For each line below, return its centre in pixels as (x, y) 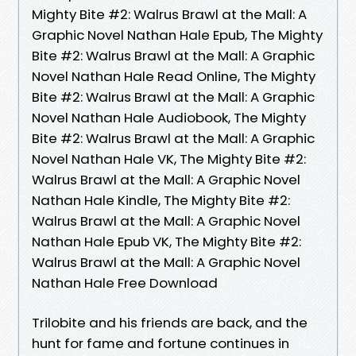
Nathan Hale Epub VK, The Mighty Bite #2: (166, 241)
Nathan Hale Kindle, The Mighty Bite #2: (161, 200)
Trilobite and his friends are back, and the (170, 322)
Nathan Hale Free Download (125, 282)
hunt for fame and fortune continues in (161, 343)
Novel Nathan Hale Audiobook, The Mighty (169, 117)
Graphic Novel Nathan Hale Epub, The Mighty (177, 35)
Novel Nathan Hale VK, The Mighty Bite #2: (169, 159)
